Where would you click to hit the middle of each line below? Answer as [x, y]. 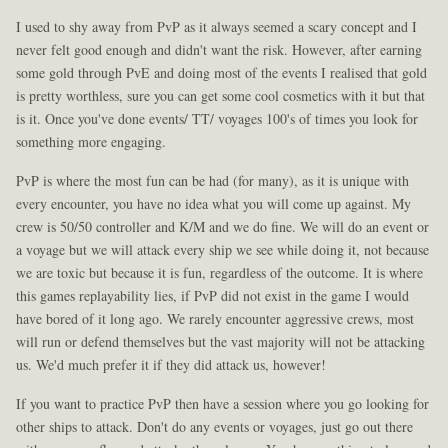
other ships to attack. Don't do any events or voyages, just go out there [214, 427]
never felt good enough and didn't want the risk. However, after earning [219, 50]
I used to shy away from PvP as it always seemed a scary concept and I [216, 27]
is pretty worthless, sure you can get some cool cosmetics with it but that [220, 96]
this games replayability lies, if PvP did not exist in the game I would [212, 296]
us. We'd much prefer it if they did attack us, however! [171, 365]
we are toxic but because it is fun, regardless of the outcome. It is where [219, 273]
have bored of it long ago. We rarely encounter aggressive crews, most [215, 319]
